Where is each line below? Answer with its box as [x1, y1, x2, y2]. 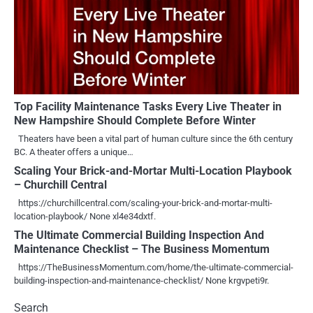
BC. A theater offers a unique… [14, 146, 133, 157]
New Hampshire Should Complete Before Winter [14, 113, 256, 127]
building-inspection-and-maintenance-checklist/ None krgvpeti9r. [14, 275, 269, 286]
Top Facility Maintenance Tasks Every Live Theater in [14, 99, 282, 113]
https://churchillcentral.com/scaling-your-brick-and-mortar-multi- [14, 197, 272, 208]
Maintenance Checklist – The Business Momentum [14, 242, 270, 256]
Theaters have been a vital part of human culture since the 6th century [14, 133, 293, 144]
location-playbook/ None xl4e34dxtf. [14, 210, 156, 221]
